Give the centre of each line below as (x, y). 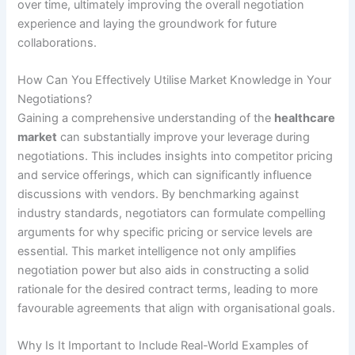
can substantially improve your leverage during (184, 137)
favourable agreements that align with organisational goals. (177, 309)
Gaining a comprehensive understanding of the (146, 118)
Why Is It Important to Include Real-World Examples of (163, 346)
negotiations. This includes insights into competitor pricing (176, 157)
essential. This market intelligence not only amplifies (157, 252)
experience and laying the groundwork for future (147, 23)
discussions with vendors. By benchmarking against (158, 195)
